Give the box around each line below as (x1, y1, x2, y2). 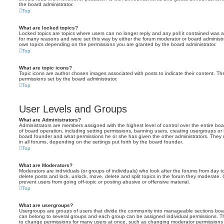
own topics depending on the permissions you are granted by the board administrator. (19, 41, 216, 47)
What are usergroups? (19, 202, 73, 208)
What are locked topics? (19, 25, 78, 30)
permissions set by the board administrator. (19, 76, 117, 81)
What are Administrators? (19, 117, 81, 122)
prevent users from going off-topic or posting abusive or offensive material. (19, 179, 190, 184)
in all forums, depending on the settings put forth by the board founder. (19, 139, 183, 144)
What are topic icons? (19, 65, 72, 70)
